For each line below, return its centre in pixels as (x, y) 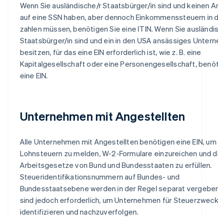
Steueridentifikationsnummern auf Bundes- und (100, 176)
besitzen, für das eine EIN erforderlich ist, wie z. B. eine (110, 52)
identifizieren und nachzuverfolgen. (79, 211)
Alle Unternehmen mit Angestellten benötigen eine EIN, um (118, 141)
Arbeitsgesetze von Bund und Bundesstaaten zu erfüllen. (116, 165)
